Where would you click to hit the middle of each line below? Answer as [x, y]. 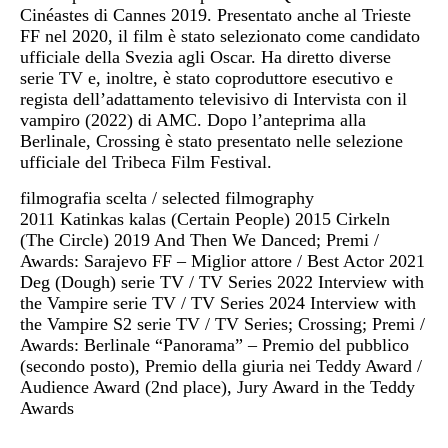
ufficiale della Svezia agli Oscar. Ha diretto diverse [205, 57]
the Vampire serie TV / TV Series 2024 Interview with [218, 302]
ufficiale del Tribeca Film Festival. [146, 162]
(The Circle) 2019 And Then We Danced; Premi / [199, 239]
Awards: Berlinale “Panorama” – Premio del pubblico [214, 344]
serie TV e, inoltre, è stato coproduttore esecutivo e [206, 78]
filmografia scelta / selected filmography [167, 197]
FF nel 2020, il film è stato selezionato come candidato [220, 36]
